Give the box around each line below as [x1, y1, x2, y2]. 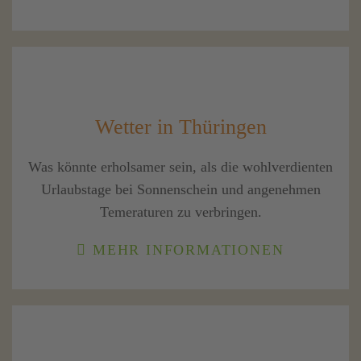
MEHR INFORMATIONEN [87, 242, 284, 259]
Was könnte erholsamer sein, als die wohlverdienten [28, 159, 333, 176]
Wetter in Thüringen [94, 114, 267, 139]
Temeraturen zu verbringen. [99, 204, 262, 221]
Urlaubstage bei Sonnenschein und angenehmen [40, 181, 321, 198]
